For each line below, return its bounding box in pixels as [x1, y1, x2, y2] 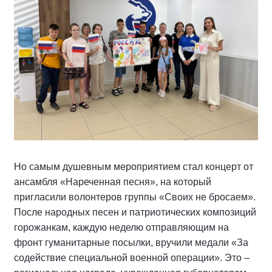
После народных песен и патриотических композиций [14, 207, 256, 217]
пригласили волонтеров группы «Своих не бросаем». [14, 192, 256, 202]
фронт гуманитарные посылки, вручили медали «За [14, 237, 248, 248]
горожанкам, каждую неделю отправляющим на [14, 222, 229, 233]
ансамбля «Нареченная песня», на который [14, 177, 211, 187]
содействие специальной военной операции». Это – [14, 253, 250, 263]
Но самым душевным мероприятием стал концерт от [14, 161, 253, 172]
